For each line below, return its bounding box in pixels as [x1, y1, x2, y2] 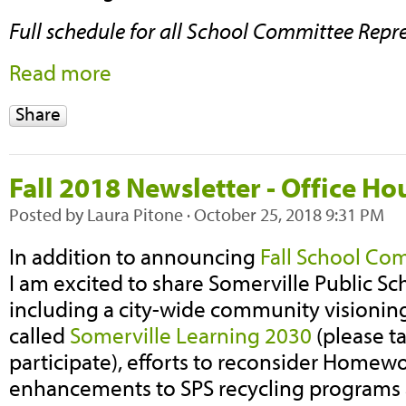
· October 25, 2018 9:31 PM [183, 202, 384, 226]
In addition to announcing [9, 241, 260, 270]
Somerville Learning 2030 [70, 320, 312, 349]
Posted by [9, 202, 87, 226]
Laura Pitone [87, 202, 183, 226]
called [9, 320, 70, 349]
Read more [9, 58, 111, 87]
